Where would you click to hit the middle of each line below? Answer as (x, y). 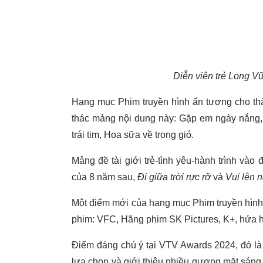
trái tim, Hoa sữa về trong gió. (133, 135)
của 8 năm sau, (104, 177)
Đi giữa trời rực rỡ (175, 177)
